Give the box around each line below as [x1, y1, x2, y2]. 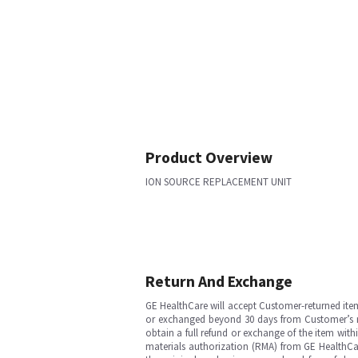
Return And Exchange [145, 272, 292, 291]
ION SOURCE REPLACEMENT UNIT [145, 175, 292, 189]
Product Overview [145, 148, 272, 167]
